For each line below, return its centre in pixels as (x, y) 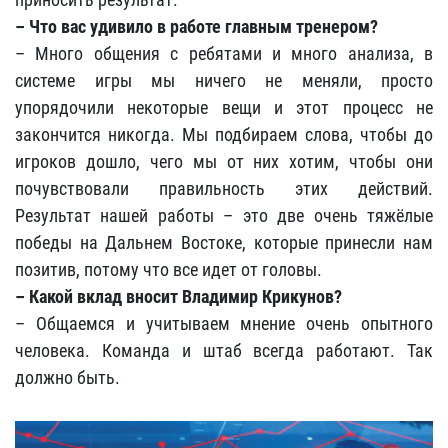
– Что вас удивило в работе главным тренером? (196, 26)
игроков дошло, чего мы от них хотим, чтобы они (224, 161)
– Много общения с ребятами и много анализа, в (224, 53)
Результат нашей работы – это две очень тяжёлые (224, 215)
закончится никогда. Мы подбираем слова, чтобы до (224, 134)
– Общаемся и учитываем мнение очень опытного (224, 323)
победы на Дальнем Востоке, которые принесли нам (224, 242)
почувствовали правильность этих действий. (224, 188)
